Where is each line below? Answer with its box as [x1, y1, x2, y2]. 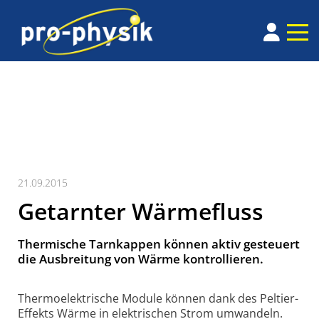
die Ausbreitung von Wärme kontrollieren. [18, 251, 263, 268]
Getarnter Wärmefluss [18, 196, 263, 227]
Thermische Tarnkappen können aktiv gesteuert [18, 236, 300, 253]
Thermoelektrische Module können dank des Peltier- [18, 291, 298, 307]
